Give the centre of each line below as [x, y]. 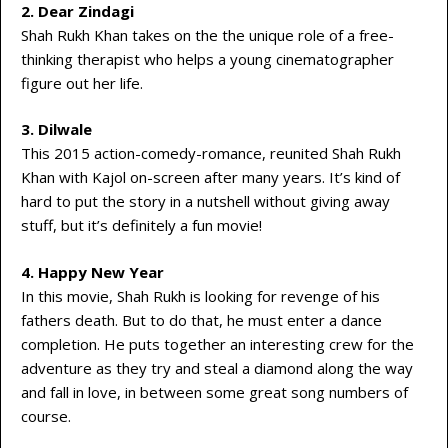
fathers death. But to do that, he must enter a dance [201, 319]
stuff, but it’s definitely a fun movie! [141, 225]
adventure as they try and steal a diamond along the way [217, 367]
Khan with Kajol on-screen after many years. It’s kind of [210, 177]
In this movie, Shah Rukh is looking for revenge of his [200, 295]
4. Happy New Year [92, 271]
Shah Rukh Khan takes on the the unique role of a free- [207, 34]
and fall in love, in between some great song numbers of [214, 391]
